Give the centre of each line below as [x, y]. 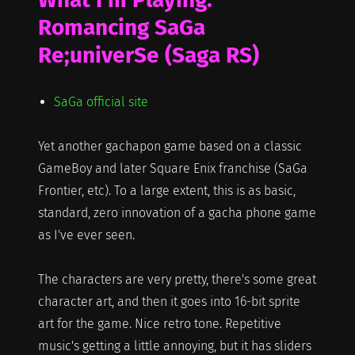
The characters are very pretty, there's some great [177, 279]
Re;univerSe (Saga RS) [148, 55]
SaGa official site [101, 101]
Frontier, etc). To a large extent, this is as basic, [166, 190]
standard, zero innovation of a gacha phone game [177, 212]
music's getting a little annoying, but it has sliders [174, 345]
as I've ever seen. [86, 235]
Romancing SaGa [121, 27]
